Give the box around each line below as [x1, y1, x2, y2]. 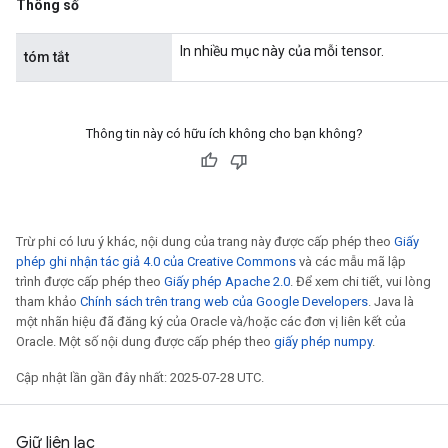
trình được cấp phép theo [16, 274, 164, 289]
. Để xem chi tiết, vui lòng [290, 274, 431, 289]
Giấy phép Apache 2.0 [164, 274, 290, 289]
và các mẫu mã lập [296, 254, 406, 269]
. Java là [368, 294, 414, 309]
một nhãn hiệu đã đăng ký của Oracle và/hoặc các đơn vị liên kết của [16, 314, 406, 329]
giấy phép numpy [274, 334, 372, 349]
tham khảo [16, 294, 80, 309]
